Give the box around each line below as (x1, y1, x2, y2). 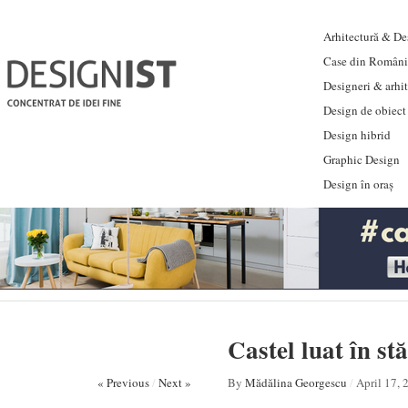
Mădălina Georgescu (245, 374, 347, 391)
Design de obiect (323, 102, 406, 118)
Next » (158, 374, 191, 391)
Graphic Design (323, 151, 400, 168)
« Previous (97, 374, 149, 391)
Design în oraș (323, 176, 393, 192)
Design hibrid (323, 127, 391, 143)
